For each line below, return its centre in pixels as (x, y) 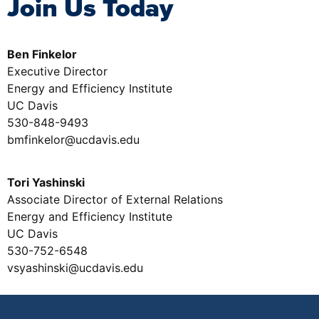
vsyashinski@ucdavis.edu (75, 267)
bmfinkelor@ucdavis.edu (73, 139)
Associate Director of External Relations (115, 199)
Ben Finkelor (42, 54)
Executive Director (57, 71)
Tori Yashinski (46, 182)
